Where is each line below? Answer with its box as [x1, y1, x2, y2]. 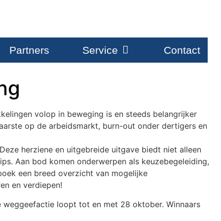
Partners [9, 44, 49, 56]
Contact [164, 44, 201, 56]
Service [82, 44, 118, 56]
